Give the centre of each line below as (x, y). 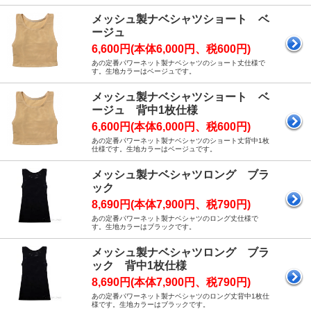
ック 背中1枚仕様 (139, 266)
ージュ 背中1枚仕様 (145, 110)
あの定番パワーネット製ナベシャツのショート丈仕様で (178, 63)
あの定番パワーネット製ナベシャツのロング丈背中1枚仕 (180, 296)
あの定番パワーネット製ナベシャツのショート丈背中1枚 (180, 141)
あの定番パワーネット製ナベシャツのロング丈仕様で (175, 219)
